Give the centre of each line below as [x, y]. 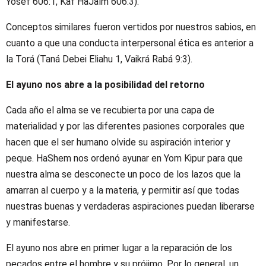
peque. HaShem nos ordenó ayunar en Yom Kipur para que [124, 159]
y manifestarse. [38, 223]
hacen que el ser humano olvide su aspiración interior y [118, 142]
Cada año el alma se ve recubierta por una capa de [110, 110]
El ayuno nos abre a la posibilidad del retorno [105, 85]
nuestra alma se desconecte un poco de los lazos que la [123, 175]
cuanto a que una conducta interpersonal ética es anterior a [130, 43]
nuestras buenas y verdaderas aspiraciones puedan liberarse [130, 207]
